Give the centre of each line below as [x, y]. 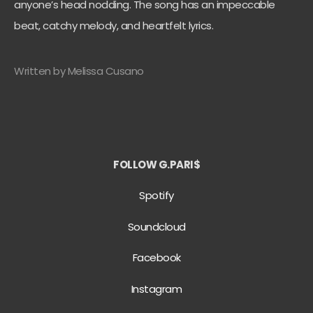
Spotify [156, 196]
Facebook [156, 258]
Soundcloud [156, 226]
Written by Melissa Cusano [79, 71]
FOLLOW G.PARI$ [156, 164]
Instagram [156, 289]
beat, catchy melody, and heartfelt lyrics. [114, 26]
